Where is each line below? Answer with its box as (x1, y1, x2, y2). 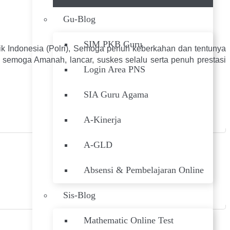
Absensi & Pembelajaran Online (84, 165, 204, 175)
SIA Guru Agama (84, 89, 148, 100)
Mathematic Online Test (84, 215, 174, 225)
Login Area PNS (84, 64, 145, 74)
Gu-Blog (63, 14, 95, 24)
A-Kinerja (84, 114, 121, 125)
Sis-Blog (63, 190, 95, 200)
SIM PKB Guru (84, 39, 142, 49)
